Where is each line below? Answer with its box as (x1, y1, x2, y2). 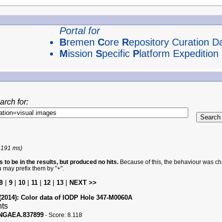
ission (67, 48, 96, 59)
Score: (48, 212, 67, 218)
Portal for (59, 25, 100, 36)
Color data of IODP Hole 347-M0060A (18, 194, 132, 201)
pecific (102, 48, 133, 59)
